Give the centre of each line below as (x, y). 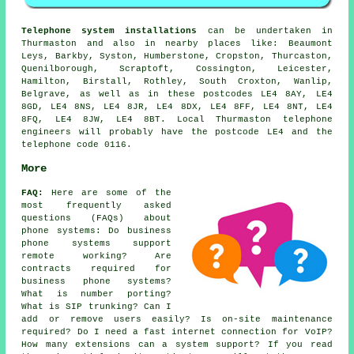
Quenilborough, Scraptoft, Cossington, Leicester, (177, 69)
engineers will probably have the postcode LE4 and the (177, 132)
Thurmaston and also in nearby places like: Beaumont (177, 44)
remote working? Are (96, 256)
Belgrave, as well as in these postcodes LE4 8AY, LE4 (177, 94)
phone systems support (96, 243)
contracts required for (96, 268)
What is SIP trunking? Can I (96, 306)
